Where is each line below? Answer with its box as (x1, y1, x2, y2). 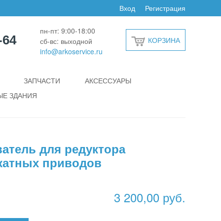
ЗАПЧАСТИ (24, 75, 60, 85)
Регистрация (145, 3, 185, 13)
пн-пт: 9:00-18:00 (39, 25, 95, 36)
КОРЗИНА (148, 35, 180, 45)
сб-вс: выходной (39, 36, 92, 46)
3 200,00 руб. (114, 188, 185, 206)
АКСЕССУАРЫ (85, 75, 131, 85)
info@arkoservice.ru (39, 46, 103, 56)
